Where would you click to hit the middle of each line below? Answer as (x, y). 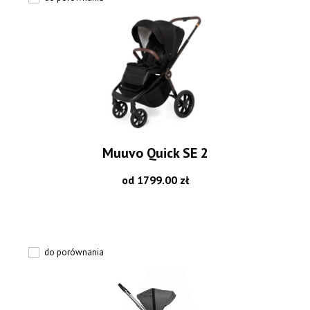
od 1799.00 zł (155, 180)
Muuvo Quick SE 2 (155, 153)
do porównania (74, 252)
